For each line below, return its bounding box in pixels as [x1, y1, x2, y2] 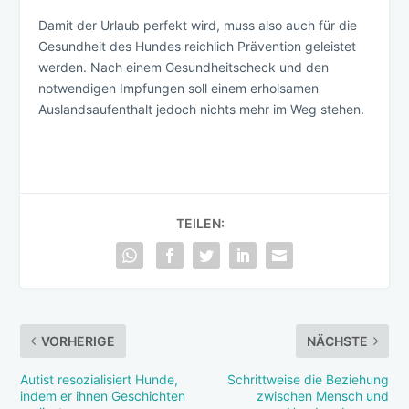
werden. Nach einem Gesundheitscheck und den [38, 59, 330, 76]
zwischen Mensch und [256, 388, 389, 404]
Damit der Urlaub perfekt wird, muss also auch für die [38, 17, 358, 34]
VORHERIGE [41, 333, 116, 350]
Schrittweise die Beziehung [226, 372, 389, 388]
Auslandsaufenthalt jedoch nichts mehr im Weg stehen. [38, 101, 365, 118]
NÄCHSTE [306, 333, 368, 350]
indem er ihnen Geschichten [20, 388, 186, 404]
